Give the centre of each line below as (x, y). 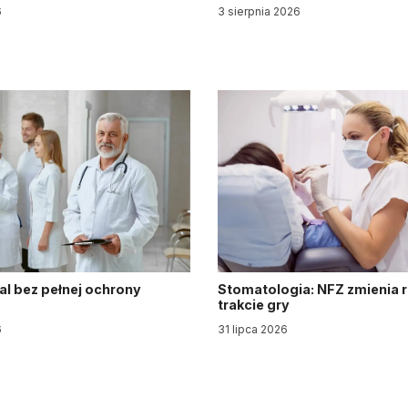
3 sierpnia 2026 (259, 11)
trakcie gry (255, 305)
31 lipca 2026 (252, 329)
